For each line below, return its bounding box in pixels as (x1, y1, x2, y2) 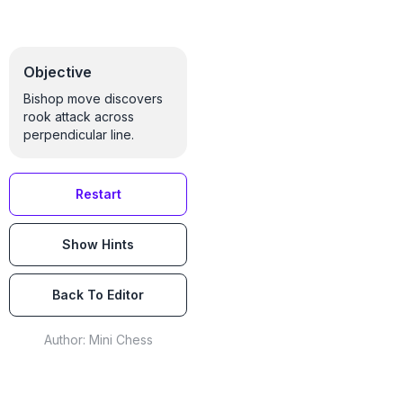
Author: (43, 332, 89, 347)
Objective (23, 63, 92, 81)
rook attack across (23, 109, 134, 124)
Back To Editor (52, 287, 144, 302)
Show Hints (62, 237, 134, 252)
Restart (75, 186, 121, 201)
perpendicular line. (23, 127, 134, 142)
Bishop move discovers (23, 91, 163, 106)
